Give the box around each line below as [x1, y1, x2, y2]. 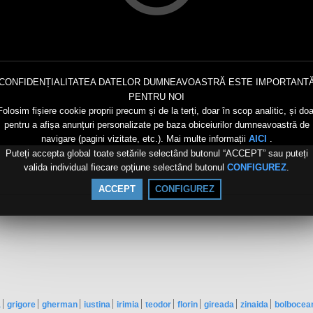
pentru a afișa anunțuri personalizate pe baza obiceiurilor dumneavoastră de [3, 119, 310, 130]
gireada [204, 300, 234, 310]
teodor [145, 300, 171, 310]
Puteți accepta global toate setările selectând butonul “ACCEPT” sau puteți [5, 147, 308, 159]
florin [177, 300, 198, 310]
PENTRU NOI [129, 92, 184, 102]
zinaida [240, 300, 268, 310]
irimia [117, 300, 139, 310]
